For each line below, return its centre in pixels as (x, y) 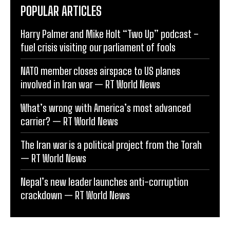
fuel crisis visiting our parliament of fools (98, 47)
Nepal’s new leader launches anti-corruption (104, 181)
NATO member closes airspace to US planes (100, 71)
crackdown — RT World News (75, 195)
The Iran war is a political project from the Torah (111, 145)
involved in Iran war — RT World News (90, 84)
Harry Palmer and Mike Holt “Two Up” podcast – (110, 34)
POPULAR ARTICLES (61, 11)
